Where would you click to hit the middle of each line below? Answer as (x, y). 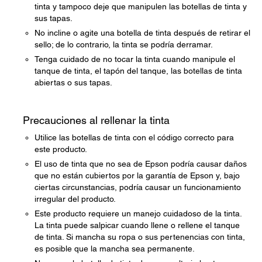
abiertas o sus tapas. (73, 82)
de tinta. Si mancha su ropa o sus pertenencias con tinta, (140, 237)
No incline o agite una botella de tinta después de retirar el (142, 33)
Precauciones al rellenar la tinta (96, 120)
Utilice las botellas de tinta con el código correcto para (134, 137)
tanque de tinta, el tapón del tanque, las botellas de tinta (138, 71)
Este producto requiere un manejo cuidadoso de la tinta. (138, 213)
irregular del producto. (75, 199)
